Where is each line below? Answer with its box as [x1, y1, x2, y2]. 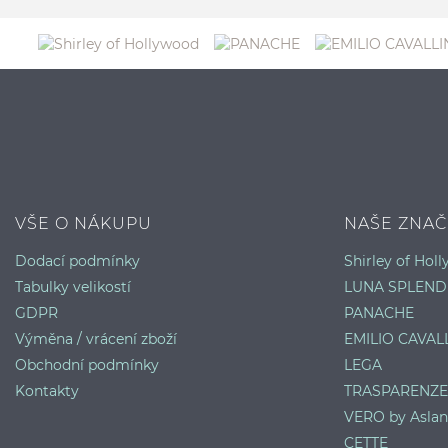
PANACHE [343, 303, 414, 322]
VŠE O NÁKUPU [15, 213, 152, 233]
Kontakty [15, 381, 79, 400]
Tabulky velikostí [15, 277, 131, 296]
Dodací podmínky [15, 251, 140, 270]
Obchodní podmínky [15, 355, 159, 374]
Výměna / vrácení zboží [15, 329, 177, 348]
